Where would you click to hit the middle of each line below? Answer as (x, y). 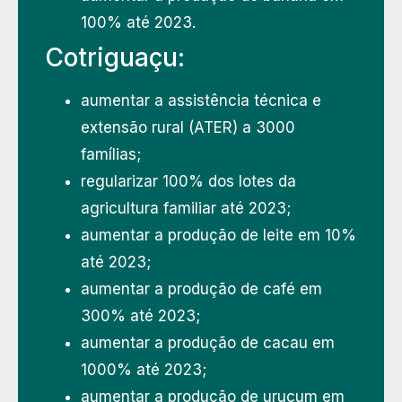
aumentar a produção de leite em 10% (218, 235)
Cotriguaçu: (115, 57)
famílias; (111, 154)
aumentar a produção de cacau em (208, 342)
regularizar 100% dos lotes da (188, 181)
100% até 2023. (138, 22)
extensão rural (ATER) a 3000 (188, 127)
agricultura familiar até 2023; (186, 208)
